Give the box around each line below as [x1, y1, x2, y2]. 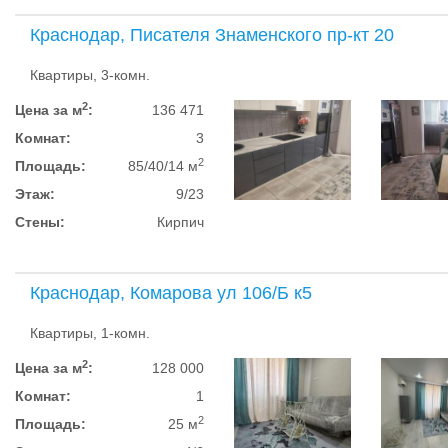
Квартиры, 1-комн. [30, 325, 150, 341]
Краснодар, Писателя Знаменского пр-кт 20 [30, 25, 394, 45]
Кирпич [157, 214, 205, 230]
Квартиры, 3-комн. [30, 67, 150, 83]
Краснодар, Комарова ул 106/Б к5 [30, 283, 312, 303]
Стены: [15, 214, 65, 230]
